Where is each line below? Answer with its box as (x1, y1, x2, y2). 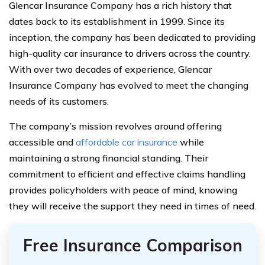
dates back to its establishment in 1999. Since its (9, 15, 225, 27)
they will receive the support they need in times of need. (9, 199, 256, 212)
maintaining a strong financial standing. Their (9, 151, 208, 164)
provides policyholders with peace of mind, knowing (9, 183, 237, 196)
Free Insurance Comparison (22, 234, 243, 256)
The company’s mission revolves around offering (9, 119, 222, 132)
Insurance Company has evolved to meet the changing (9, 79, 248, 91)
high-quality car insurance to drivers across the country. (9, 47, 251, 59)
